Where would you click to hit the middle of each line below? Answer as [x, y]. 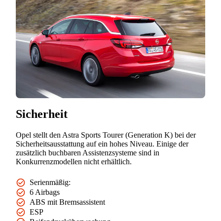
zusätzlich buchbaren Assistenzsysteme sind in [88, 153]
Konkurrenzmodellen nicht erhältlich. [74, 162]
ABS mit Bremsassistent [67, 202]
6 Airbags [45, 192]
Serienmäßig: [50, 183]
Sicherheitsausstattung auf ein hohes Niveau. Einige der [102, 144]
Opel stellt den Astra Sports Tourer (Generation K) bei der [106, 135]
